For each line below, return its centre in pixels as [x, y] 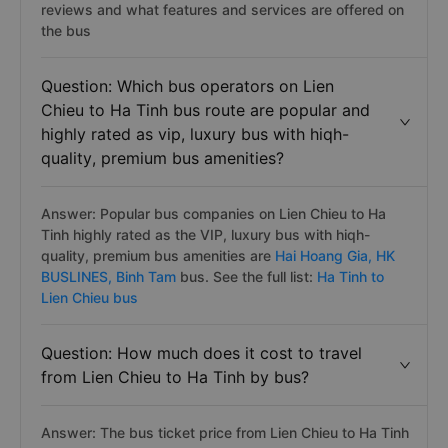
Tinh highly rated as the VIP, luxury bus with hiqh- [205, 234]
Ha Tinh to [348, 276]
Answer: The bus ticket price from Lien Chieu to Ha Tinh [225, 432]
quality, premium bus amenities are [156, 255]
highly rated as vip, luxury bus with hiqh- [195, 134]
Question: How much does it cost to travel [201, 353]
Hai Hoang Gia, [323, 255]
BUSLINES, [78, 276]
